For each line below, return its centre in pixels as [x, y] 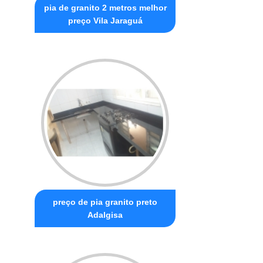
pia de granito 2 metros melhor [105, 7]
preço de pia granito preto [105, 202]
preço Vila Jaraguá [105, 20]
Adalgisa [105, 215]
